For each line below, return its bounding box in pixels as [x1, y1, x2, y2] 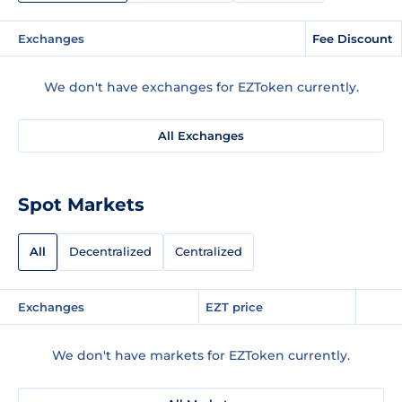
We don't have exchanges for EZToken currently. [43, 78, 359, 95]
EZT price [205, 299, 263, 314]
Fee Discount [312, 31, 393, 46]
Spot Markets [18, 193, 144, 215]
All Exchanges [158, 127, 244, 143]
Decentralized [69, 244, 152, 259]
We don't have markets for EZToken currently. [52, 346, 350, 363]
